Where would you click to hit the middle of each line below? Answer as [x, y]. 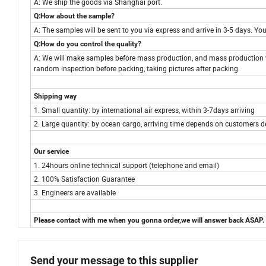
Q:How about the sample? [74, 16]
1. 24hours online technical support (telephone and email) [126, 165]
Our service [51, 152]
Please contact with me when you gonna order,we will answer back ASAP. [149, 221]
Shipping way [55, 96]
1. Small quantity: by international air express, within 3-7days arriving [144, 110]
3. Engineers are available [75, 193]
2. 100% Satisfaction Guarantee [84, 179]
